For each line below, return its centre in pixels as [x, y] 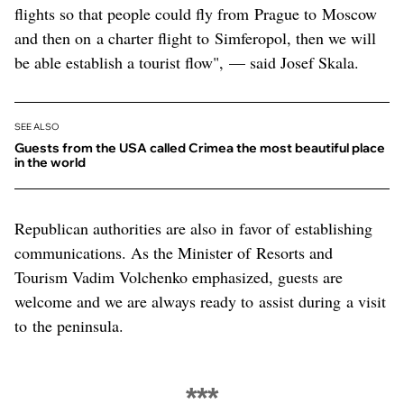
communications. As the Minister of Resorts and [174, 252]
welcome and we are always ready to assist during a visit [200, 301]
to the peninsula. [69, 325]
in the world [50, 162]
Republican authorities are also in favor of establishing [193, 228]
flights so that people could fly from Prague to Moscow [196, 13]
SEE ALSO [37, 126]
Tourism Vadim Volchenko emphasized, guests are [179, 276]
